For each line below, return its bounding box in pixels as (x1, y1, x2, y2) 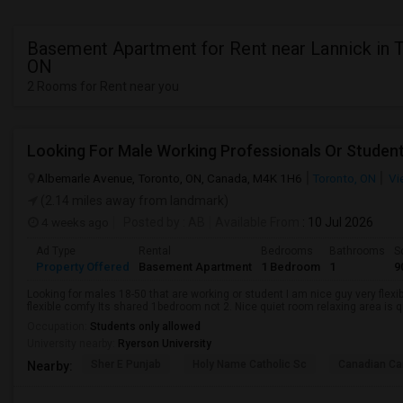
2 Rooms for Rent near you (27, 79, 179, 94)
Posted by (123, 215, 180, 229)
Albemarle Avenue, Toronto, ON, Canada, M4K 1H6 (37, 171, 302, 185)
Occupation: (27, 320, 90, 333)
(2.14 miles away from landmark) (38, 193, 228, 208)
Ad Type (36, 245, 76, 257)
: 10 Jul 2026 (300, 215, 373, 229)
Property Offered (36, 260, 130, 273)
